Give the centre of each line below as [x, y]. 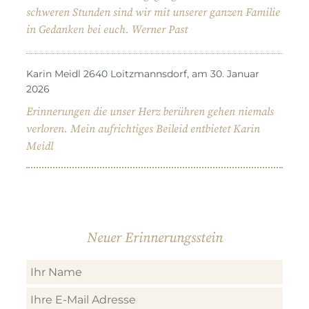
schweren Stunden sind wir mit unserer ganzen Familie [153, 12]
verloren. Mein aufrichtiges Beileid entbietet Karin [143, 129]
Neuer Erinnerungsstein [154, 239]
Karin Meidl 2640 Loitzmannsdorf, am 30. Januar [143, 73]
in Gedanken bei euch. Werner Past [107, 29]
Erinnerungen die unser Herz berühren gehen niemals [150, 111]
